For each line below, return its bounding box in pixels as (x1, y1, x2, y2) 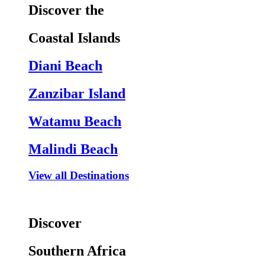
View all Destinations (28, 169, 129, 182)
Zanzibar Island (28, 85, 125, 101)
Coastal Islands (28, 30, 120, 46)
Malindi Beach (28, 141, 118, 157)
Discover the (28, 2, 104, 18)
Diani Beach (28, 57, 102, 73)
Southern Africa (28, 243, 126, 259)
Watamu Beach (28, 113, 121, 129)
